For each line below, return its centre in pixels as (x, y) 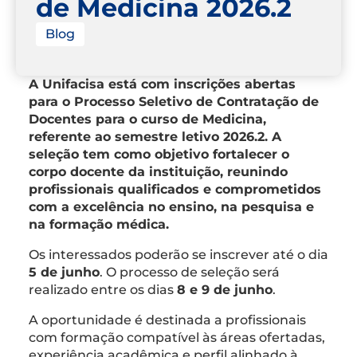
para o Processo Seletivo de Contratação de (174, 101)
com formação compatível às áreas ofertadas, (177, 337)
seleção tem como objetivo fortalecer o (159, 154)
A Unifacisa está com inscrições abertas (162, 84)
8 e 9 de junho (225, 289)
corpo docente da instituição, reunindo (158, 171)
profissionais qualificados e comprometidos (175, 189)
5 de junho (64, 272)
